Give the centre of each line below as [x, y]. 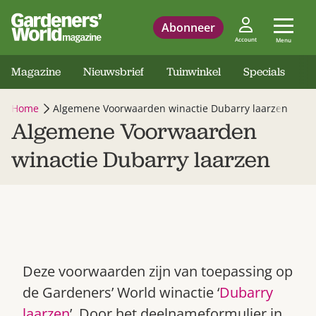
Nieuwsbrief [114, 72]
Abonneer [188, 28]
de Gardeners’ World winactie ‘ [121, 292]
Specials [264, 72]
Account [246, 39]
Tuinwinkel [194, 72]
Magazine [36, 72]
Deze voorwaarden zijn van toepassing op [158, 271]
